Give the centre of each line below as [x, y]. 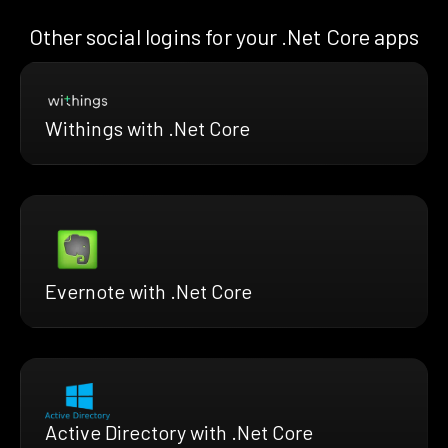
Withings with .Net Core [147, 128]
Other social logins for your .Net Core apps [224, 35]
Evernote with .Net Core [148, 291]
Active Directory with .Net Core [179, 432]
